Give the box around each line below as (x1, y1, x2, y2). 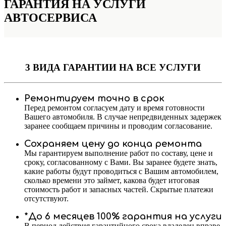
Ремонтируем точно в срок (24, 93, 164, 104)
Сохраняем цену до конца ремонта (24, 139, 202, 149)
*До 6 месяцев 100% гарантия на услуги (24, 211, 222, 222)
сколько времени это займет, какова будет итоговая (24, 176, 199, 185)
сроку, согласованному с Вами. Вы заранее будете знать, (24, 158, 217, 167)
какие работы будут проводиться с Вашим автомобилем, (24, 167, 218, 176)
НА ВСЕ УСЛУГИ (117, 62, 201, 73)
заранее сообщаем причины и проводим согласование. (24, 122, 212, 131)
